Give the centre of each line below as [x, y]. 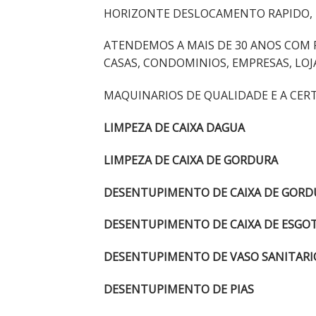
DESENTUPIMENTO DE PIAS [179, 289]
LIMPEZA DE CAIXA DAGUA [176, 127]
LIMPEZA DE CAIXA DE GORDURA [191, 160]
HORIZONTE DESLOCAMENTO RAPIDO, [208, 13]
